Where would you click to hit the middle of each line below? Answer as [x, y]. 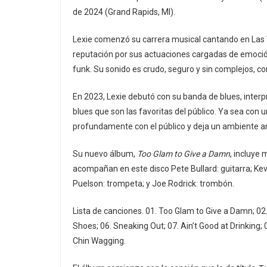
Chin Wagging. [99, 241]
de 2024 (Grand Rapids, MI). [124, 12]
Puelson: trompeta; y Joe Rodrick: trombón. [153, 184]
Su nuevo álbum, [105, 154]
